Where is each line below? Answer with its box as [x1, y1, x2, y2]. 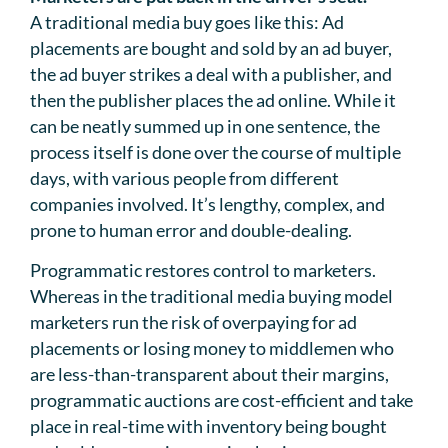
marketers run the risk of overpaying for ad [30, 310, 357, 333]
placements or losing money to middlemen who [30, 336, 394, 359]
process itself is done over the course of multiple [30, 140, 401, 163]
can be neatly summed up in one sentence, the [30, 114, 380, 137]
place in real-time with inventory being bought [30, 414, 387, 437]
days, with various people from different [30, 166, 339, 189]
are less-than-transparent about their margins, [30, 362, 389, 385]
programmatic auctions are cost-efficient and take [30, 388, 413, 411]
